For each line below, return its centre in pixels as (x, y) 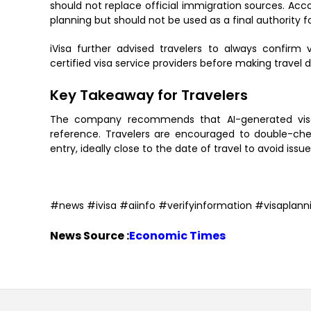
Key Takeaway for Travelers (149, 95)
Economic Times (177, 236)
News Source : (90, 236)
